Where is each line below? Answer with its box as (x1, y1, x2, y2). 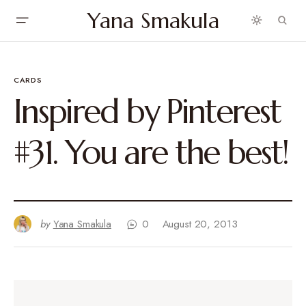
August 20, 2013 (162, 217, 238, 232)
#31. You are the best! (14, 132, 288, 173)
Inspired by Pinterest (14, 91, 281, 132)
